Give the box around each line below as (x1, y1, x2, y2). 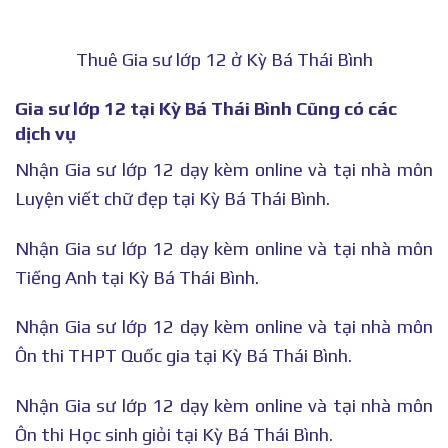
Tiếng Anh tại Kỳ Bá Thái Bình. (15, 266, 259, 288)
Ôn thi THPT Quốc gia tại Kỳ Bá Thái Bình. (15, 345, 352, 367)
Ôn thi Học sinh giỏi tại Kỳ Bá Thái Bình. (15, 424, 333, 446)
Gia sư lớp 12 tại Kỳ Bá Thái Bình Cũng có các (15, 98, 397, 120)
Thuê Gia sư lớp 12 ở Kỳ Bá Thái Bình (75, 49, 373, 71)
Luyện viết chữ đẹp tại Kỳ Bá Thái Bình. (15, 187, 330, 209)
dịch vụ (15, 123, 76, 145)
